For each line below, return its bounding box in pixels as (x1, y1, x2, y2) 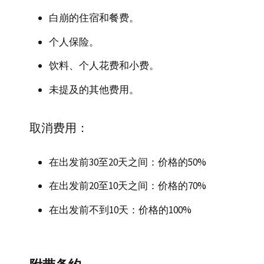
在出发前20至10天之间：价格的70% (49, 179, 206, 192)
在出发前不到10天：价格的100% (49, 203, 192, 216)
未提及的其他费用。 (49, 82, 139, 96)
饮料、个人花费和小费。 (49, 59, 159, 72)
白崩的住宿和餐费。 (49, 11, 139, 24)
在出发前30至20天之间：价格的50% (49, 155, 206, 169)
